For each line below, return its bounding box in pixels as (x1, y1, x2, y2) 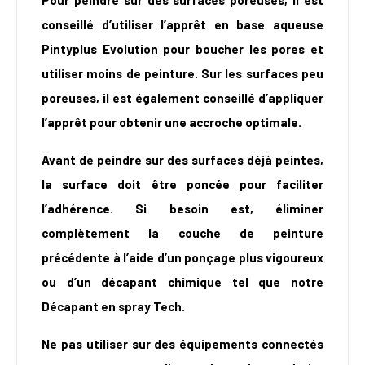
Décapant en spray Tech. (42, 299, 185, 314)
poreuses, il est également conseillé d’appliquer (42, 90, 323, 106)
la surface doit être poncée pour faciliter (42, 177, 323, 192)
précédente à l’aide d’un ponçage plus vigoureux (42, 250, 323, 266)
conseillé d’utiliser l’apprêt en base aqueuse (42, 17, 323, 33)
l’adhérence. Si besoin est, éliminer (42, 201, 323, 217)
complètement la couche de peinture (42, 226, 323, 241)
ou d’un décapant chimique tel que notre (42, 275, 323, 290)
